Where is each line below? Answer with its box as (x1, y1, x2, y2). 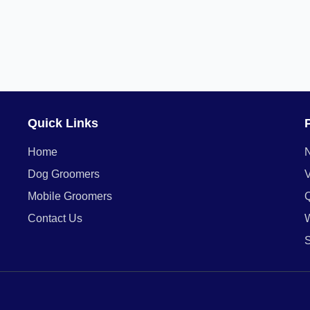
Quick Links (28, 116, 98, 130)
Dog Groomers (28, 168, 100, 180)
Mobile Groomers (28, 190, 112, 202)
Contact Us (28, 212, 82, 224)
